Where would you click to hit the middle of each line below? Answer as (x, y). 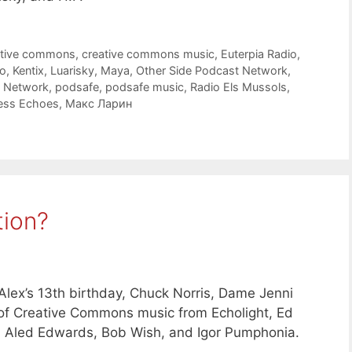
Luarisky (72, 71)
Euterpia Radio (259, 54)
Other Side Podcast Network (212, 71)
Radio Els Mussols (238, 87)
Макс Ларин (99, 104)
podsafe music (145, 87)
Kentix (28, 71)
